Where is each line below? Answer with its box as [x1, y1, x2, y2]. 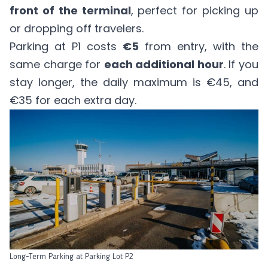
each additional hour [103, 56, 224, 72]
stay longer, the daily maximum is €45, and [10, 74, 258, 90]
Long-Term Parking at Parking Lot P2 [10, 252, 133, 261]
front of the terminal [10, 2, 131, 18]
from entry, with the [139, 38, 258, 54]
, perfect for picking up [130, 2, 259, 18]
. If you [223, 56, 259, 72]
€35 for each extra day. [10, 92, 136, 108]
